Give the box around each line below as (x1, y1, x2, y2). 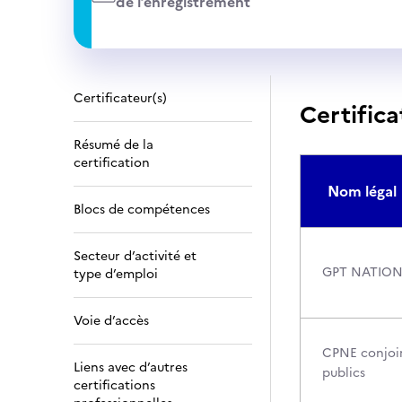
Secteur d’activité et (74, 247, 197, 266)
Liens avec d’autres (74, 358, 188, 377)
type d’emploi (74, 265, 158, 284)
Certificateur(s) (74, 89, 167, 108)
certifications (74, 376, 155, 395)
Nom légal (328, 180, 397, 202)
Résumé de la (74, 135, 153, 154)
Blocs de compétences (74, 200, 210, 219)
